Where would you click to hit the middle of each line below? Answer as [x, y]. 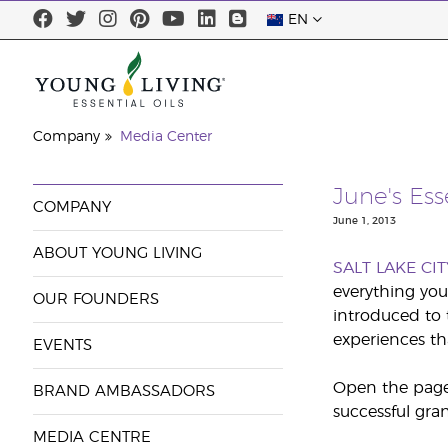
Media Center [165, 137]
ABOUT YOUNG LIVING [117, 253]
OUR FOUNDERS [95, 299]
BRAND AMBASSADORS [123, 391]
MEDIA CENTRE [91, 437]
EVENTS [62, 345]
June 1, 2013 [364, 221]
